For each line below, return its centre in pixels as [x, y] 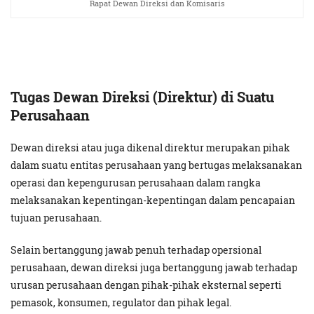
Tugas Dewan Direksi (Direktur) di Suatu [142, 97]
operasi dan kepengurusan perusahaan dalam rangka [136, 183]
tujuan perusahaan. [56, 218]
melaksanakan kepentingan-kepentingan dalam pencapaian [153, 200]
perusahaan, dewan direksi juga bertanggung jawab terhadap [154, 268]
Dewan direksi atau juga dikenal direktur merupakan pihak [150, 148]
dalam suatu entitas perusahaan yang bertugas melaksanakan [156, 165]
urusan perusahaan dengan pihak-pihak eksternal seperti [146, 285]
